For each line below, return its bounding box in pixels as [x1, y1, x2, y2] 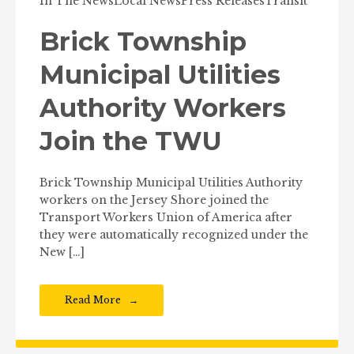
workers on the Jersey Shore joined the [40, 192, 269, 207]
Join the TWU [40, 125, 222, 156]
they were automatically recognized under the [40, 227, 308, 242]
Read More [65, 293, 121, 306]
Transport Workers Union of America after [40, 209, 292, 224]
